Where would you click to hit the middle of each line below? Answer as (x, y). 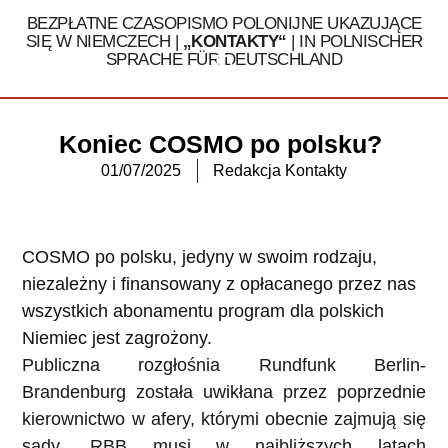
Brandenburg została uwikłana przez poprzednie (224, 392)
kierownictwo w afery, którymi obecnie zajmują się (224, 419)
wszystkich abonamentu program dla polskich (203, 311)
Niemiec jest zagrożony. (117, 338)
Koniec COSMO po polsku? (224, 144)
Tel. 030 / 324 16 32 (366, 71)
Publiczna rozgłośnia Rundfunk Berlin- (224, 365)
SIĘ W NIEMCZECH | (104, 41)
